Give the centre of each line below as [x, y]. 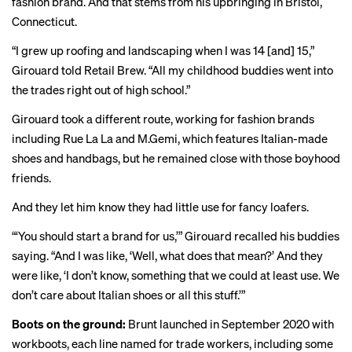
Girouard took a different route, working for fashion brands [163, 119]
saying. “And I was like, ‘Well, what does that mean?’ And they [167, 255]
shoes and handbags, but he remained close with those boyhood [176, 158]
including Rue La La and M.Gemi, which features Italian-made [170, 138]
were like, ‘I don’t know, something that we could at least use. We [176, 275]
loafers [288, 207]
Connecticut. [44, 21]
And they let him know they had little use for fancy [141, 207]
